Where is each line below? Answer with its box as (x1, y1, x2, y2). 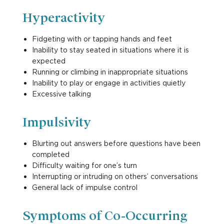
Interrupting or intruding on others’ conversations (31, 171, 198, 180)
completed (31, 149, 69, 158)
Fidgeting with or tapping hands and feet (31, 34, 172, 43)
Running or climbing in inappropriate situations (31, 67, 188, 76)
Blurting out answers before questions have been (31, 138, 200, 147)
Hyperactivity (22, 9, 105, 26)
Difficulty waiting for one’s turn (31, 160, 137, 169)
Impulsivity (22, 114, 91, 130)
